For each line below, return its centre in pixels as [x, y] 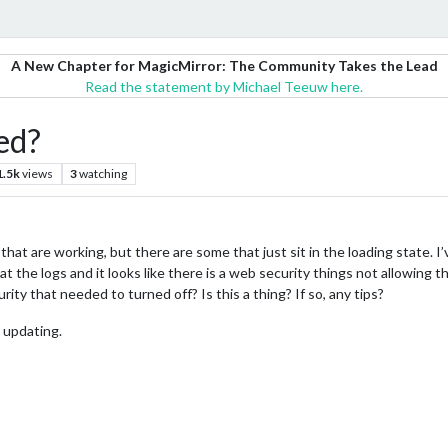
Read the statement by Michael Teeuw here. [224, 86]
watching [103, 173]
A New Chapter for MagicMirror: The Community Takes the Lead [224, 65]
